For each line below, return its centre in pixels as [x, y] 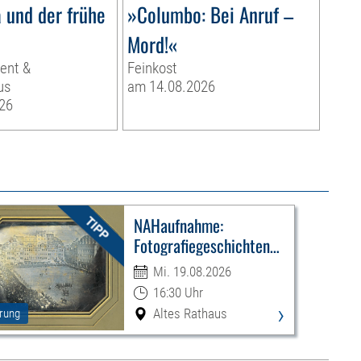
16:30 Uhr [178, 293]
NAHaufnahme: [178, 226]
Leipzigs [158, 266]
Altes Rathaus [190, 314]
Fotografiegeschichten [201, 246]
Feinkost [152, 68]
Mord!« [152, 44]
